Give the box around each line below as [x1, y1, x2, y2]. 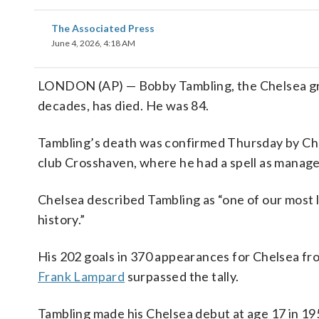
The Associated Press [51, 22, 155, 34]
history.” [38, 211, 85, 227]
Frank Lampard [38, 268, 125, 284]
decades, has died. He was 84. [38, 98, 209, 113]
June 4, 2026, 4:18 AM [51, 38, 135, 48]
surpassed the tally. [125, 268, 239, 284]
